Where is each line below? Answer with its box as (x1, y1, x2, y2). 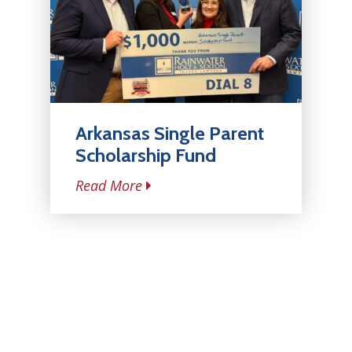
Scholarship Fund (75, 144, 216, 167)
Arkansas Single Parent (75, 122, 264, 145)
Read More (75, 176, 142, 195)
